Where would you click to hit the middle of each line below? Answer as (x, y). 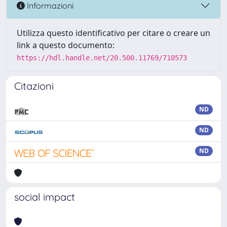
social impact (45, 197)
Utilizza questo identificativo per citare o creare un (113, 33)
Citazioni (34, 86)
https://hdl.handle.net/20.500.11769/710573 (102, 58)
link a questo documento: (66, 45)
